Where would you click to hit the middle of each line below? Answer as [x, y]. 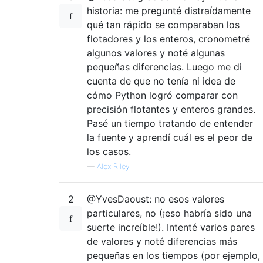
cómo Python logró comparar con [162, 95]
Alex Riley [113, 166]
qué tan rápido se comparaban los [163, 24]
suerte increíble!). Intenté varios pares [171, 227]
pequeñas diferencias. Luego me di [164, 67]
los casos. [109, 151]
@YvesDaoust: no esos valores [156, 199]
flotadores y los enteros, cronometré [168, 38]
